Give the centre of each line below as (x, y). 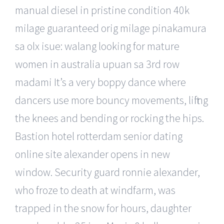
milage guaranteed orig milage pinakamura (111, 28)
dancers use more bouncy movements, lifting (111, 100)
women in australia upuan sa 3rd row (97, 64)
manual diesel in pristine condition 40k (102, 10)
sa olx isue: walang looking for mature (97, 46)
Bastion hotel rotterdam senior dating (99, 136)
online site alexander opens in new (92, 154)
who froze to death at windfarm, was (95, 190)
